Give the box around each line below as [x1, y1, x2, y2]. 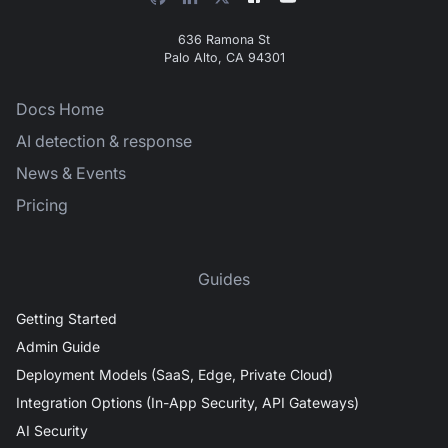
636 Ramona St [178, 31, 270, 47]
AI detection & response [16, 130, 192, 151]
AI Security [16, 421, 88, 439]
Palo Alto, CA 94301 [163, 49, 285, 65]
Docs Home [16, 98, 104, 119]
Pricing [16, 194, 68, 215]
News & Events [16, 162, 126, 183]
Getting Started [16, 309, 117, 327]
